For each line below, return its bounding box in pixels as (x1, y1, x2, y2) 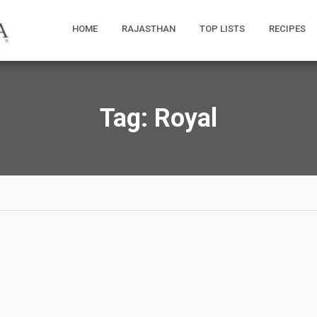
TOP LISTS (200, 23, 245, 34)
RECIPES (269, 23, 306, 34)
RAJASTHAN (122, 23, 175, 34)
